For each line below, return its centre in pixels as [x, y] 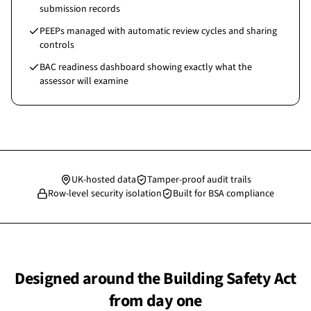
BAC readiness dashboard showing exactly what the [146, 67]
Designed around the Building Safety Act [155, 279]
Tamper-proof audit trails [199, 180]
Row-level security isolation [105, 194]
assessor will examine [84, 81]
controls [57, 45]
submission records [80, 9]
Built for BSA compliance [224, 194]
